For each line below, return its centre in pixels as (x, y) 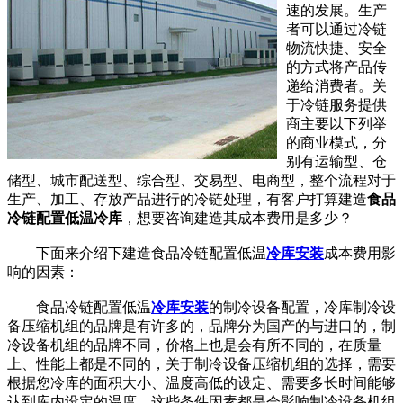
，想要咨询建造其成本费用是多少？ (237, 218)
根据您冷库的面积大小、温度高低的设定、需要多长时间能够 (201, 382)
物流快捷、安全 (336, 48)
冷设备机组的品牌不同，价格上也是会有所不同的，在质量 (194, 345)
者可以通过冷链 (336, 29)
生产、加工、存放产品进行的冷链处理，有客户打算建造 (187, 199)
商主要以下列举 (336, 123)
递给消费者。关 (336, 85)
